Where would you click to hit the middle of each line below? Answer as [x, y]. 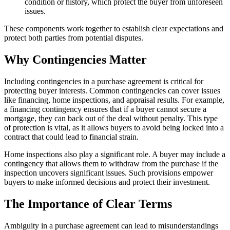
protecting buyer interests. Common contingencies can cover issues [112, 90]
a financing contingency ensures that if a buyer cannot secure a [105, 109]
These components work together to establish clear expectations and [114, 28]
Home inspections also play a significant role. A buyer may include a [115, 154]
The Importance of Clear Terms [88, 204]
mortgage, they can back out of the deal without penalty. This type [111, 118]
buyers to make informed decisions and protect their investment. [107, 182]
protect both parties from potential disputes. [74, 37]
